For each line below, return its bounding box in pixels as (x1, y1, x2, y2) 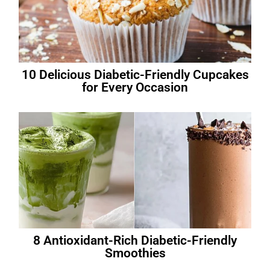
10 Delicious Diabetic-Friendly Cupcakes (21, 67, 249, 83)
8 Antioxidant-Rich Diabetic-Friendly (33, 233, 237, 248)
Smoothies (104, 246, 166, 260)
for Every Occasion (82, 80, 188, 95)
